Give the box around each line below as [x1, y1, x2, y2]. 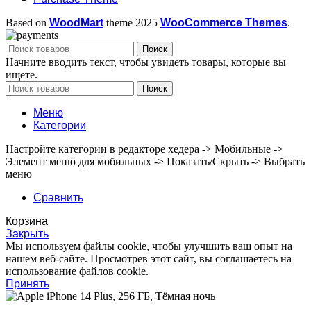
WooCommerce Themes [160, 16, 287, 28]
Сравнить [33, 191, 83, 203]
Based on [6, 16, 49, 28]
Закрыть [6, 227, 49, 239]
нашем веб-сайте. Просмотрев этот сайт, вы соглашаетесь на [6, 252, 292, 264]
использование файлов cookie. [6, 264, 149, 277]
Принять [6, 277, 49, 289]
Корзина [6, 215, 48, 227]
